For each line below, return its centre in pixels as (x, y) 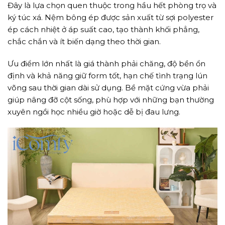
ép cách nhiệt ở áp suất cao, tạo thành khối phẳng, (103, 30)
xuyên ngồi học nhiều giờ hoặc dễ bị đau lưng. (94, 111)
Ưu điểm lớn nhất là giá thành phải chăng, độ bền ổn (106, 63)
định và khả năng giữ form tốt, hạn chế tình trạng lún (107, 75)
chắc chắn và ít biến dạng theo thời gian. (84, 42)
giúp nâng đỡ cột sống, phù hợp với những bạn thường (111, 99)
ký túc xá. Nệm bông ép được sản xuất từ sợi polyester (110, 18)
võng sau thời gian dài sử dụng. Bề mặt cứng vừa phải (108, 87)
